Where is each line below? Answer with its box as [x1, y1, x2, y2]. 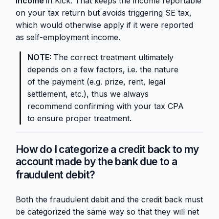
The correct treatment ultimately [53, 52, 174, 63]
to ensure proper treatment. [27, 113, 131, 124]
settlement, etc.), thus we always [27, 89, 149, 99]
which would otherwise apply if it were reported [16, 20, 193, 30]
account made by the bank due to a [16, 155, 177, 168]
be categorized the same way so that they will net [16, 207, 199, 217]
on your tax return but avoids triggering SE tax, [16, 8, 192, 18]
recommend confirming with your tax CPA [27, 101, 184, 111]
